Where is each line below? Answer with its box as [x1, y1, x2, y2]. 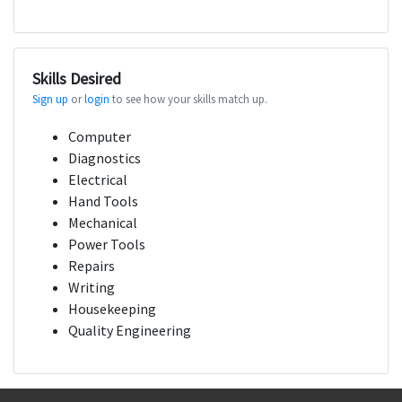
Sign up [32, 92, 68, 107]
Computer [68, 127, 131, 146]
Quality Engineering [68, 321, 191, 340]
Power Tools [68, 235, 145, 254]
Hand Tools [68, 192, 138, 211]
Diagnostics [68, 149, 141, 168]
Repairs [68, 257, 115, 275]
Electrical [68, 170, 127, 189]
